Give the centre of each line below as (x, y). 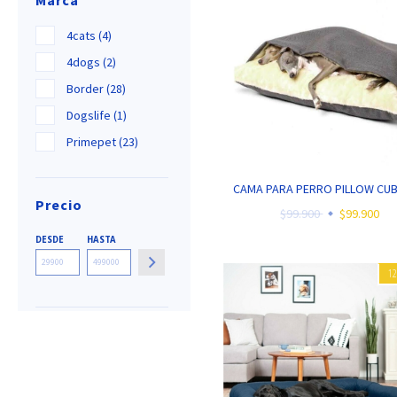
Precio (59, 205)
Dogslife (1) (97, 116)
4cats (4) (89, 36)
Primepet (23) (102, 142)
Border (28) (96, 89)
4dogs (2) (91, 62)
